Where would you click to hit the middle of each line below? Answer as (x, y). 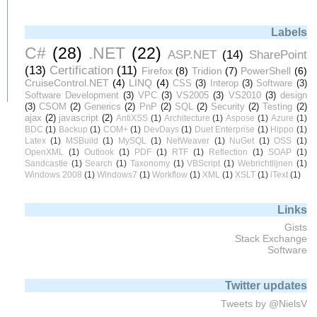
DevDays (161, 130)
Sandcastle (46, 164)
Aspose (241, 119)
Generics (103, 107)
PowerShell (266, 71)
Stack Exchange (271, 239)
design (293, 96)
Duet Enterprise (225, 130)
